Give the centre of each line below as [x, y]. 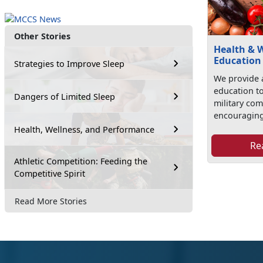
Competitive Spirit [50, 173]
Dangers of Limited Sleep [65, 96]
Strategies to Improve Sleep [69, 63]
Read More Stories [51, 201]
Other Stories [42, 36]
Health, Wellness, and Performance [84, 129]
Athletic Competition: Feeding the [81, 161]
